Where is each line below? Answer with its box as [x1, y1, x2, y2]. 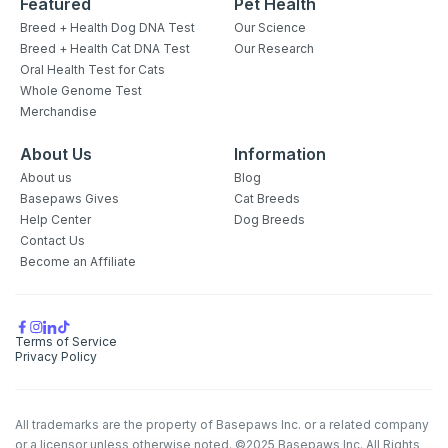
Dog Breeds [234, 211, 305, 227]
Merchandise [20, 103, 97, 119]
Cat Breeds [234, 190, 300, 206]
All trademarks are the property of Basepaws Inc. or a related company [15, 417, 429, 432]
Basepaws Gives [20, 190, 119, 206]
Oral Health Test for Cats [20, 61, 165, 77]
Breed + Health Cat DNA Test [20, 40, 190, 56]
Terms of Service [15, 334, 117, 349]
